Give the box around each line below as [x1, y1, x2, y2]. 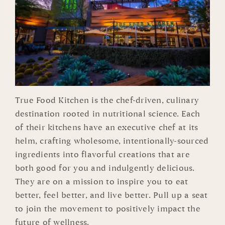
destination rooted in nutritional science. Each [15, 109, 200, 120]
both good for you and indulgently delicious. [15, 163, 195, 174]
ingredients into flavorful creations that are [15, 150, 190, 160]
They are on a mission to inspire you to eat [15, 177, 188, 187]
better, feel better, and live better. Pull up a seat [15, 190, 208, 201]
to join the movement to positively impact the [15, 204, 200, 214]
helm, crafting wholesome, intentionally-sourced [15, 136, 209, 147]
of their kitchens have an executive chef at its [15, 123, 198, 133]
